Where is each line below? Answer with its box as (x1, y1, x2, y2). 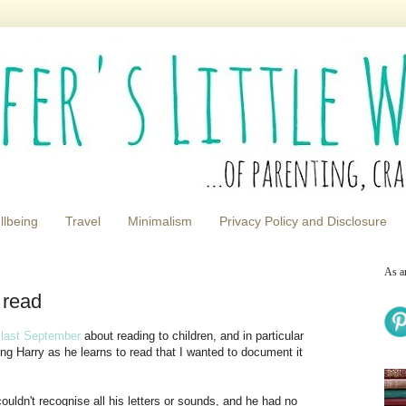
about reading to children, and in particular (81, 329, 304, 343)
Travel (65, 214, 101, 229)
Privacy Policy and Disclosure (219, 214, 387, 229)
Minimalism (128, 214, 192, 229)
